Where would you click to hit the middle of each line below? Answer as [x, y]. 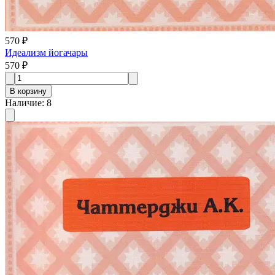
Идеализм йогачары [46, 52]
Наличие [23, 103]
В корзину [28, 91]
